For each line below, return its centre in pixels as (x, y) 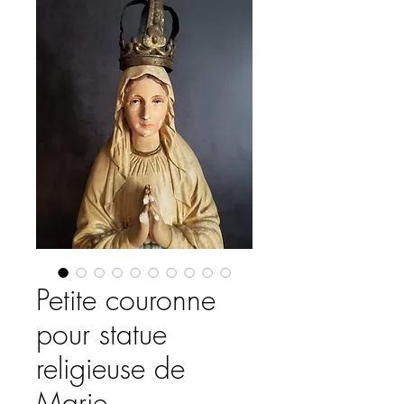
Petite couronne (126, 300)
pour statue (101, 334)
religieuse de (110, 368)
